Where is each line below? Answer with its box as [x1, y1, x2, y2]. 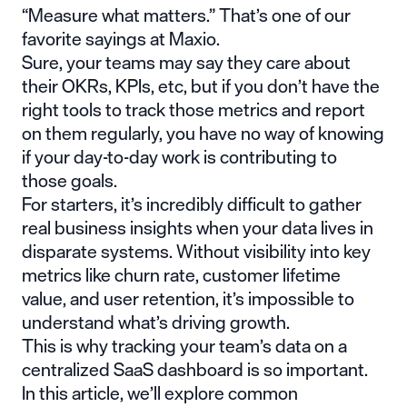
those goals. [22, 164, 117, 195]
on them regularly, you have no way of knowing [22, 117, 384, 148]
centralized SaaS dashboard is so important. [22, 353, 372, 384]
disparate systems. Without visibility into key [22, 235, 371, 266]
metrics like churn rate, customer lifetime [22, 259, 341, 290]
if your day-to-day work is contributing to [22, 141, 337, 172]
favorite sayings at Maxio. [22, 23, 220, 54]
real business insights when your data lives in [22, 212, 373, 243]
